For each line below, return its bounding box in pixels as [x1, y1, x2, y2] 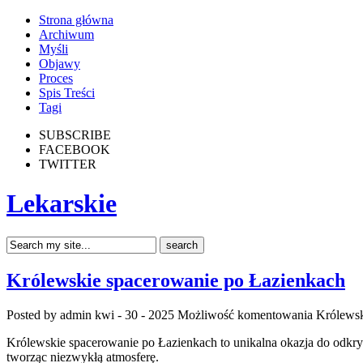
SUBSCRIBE [39, 128, 111, 142]
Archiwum [39, 28, 94, 41]
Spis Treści [39, 86, 95, 100]
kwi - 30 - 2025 [95, 307, 174, 322]
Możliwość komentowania [177, 307, 316, 322]
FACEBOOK [39, 143, 110, 156]
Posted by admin [6, 307, 95, 322]
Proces [39, 71, 73, 85]
